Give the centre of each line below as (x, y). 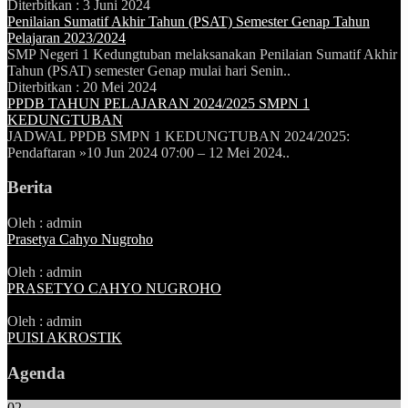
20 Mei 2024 (120, 87)
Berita (30, 188)
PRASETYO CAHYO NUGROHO (114, 289)
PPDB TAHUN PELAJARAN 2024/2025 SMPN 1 (158, 103)
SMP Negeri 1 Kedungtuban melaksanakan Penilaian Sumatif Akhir (202, 54)
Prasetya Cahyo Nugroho (80, 240)
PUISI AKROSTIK (65, 338)
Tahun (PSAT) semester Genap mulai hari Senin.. (149, 70)
